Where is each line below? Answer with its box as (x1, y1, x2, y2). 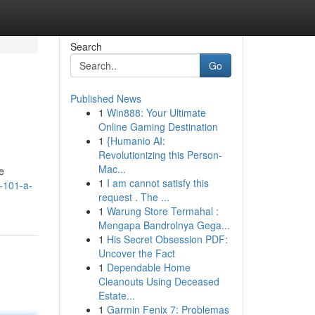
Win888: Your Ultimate (106, 105, 206, 120)
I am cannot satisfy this (106, 176, 209, 190)
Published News (70, 91, 141, 105)
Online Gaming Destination (98, 120, 218, 134)
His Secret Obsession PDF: (106, 232, 228, 246)
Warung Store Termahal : (106, 204, 219, 218)
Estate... (98, 288, 135, 302)
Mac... (98, 162, 126, 176)
